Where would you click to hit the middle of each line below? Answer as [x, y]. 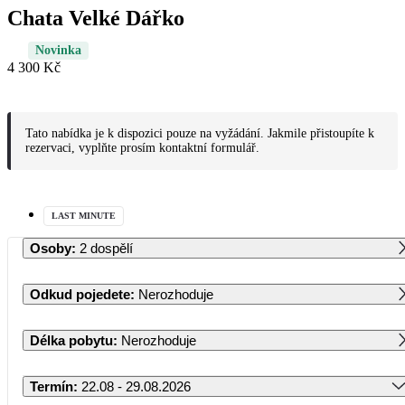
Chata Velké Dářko [96, 18]
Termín [52, 386]
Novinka [58, 50]
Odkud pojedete [80, 294]
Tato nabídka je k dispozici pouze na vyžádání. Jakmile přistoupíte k [200, 133]
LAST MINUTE [84, 215]
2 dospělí [106, 248]
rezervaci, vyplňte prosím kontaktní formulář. [142, 147]
